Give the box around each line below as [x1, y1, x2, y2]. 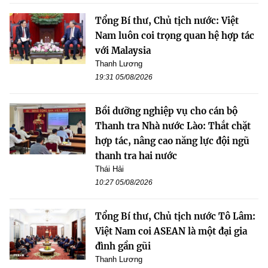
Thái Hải [95, 165, 124, 174]
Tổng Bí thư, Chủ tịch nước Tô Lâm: [95, 211, 255, 223]
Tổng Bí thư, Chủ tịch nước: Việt [95, 15, 239, 27]
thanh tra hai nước [95, 150, 177, 162]
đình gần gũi [95, 240, 151, 252]
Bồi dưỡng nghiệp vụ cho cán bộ [95, 105, 237, 117]
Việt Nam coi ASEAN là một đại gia [95, 226, 247, 237]
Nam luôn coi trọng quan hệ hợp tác [95, 30, 254, 42]
